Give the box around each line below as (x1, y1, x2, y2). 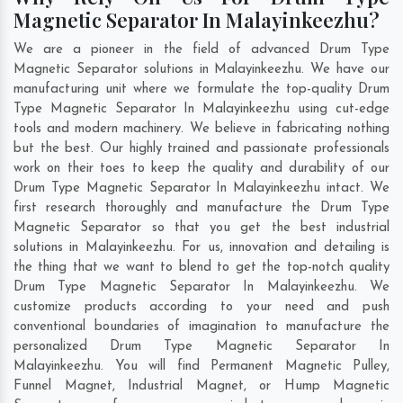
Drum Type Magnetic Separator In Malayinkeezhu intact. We (13, 182, 390, 196)
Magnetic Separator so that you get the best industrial (13, 221, 390, 236)
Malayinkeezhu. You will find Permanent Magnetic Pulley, (13, 360, 390, 374)
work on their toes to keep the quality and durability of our (13, 162, 390, 176)
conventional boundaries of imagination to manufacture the (13, 320, 390, 335)
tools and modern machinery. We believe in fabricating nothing (13, 122, 390, 137)
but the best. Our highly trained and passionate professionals (13, 142, 390, 157)
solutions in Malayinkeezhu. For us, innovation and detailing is (13, 241, 390, 255)
